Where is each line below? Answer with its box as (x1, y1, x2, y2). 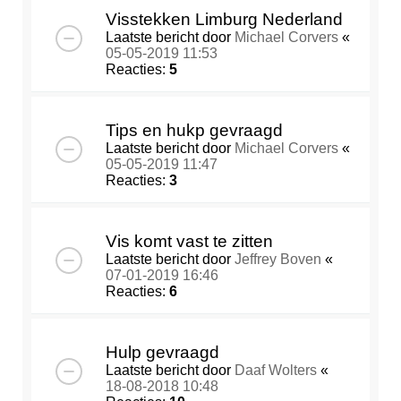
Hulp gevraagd (106, 343, 219, 363)
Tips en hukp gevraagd (106, 121, 283, 141)
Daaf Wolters (235, 363, 317, 379)
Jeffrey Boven (235, 252, 321, 268)
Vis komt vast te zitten (106, 232, 273, 252)
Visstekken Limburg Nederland (106, 10, 343, 30)
